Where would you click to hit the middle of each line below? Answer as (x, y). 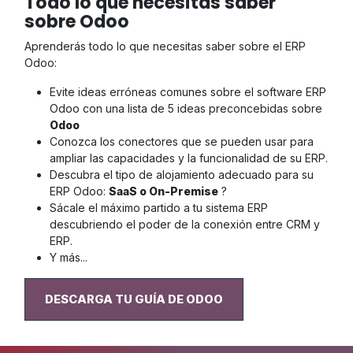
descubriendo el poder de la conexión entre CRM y (185, 225)
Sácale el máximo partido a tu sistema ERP (159, 208)
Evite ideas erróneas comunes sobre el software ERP (188, 92)
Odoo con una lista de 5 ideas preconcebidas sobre (186, 109)
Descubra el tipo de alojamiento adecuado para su (182, 175)
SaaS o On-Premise (163, 191)
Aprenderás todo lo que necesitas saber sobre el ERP (165, 46)
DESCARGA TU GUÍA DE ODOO (134, 300)
